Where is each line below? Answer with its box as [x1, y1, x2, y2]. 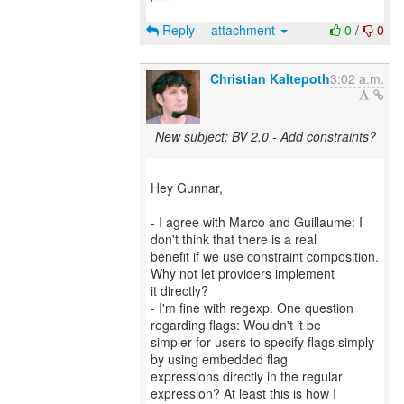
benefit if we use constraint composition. [151, 247, 379, 265]
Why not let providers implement [151, 264, 335, 282]
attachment [211, 21, 279, 39]
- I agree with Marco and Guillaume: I [151, 213, 363, 231]
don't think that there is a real [151, 230, 317, 248]
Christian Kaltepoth [210, 69, 330, 87]
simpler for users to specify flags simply [151, 333, 374, 351]
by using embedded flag [151, 350, 288, 368]
